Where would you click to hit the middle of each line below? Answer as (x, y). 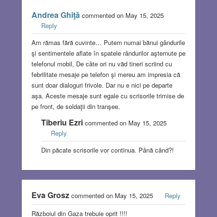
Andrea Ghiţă (55, 15)
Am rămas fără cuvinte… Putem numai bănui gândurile (108, 43)
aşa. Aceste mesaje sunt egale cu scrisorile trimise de (108, 96)
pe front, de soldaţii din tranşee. (76, 107)
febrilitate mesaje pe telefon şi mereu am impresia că (106, 75)
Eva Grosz (50, 195)
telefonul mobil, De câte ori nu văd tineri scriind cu (101, 64)
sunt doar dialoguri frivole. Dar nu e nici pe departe (102, 85)
